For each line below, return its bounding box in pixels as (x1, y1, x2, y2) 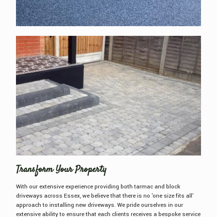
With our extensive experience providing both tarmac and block (16, 183, 180, 191)
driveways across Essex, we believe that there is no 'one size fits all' (16, 192, 194, 201)
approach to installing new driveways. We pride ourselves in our (16, 201, 183, 210)
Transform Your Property (16, 163, 107, 177)
